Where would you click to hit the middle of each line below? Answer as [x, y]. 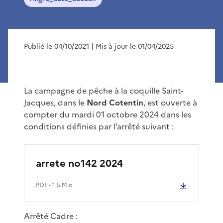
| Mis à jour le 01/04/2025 [132, 46]
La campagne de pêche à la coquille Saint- [104, 90]
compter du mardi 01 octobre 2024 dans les [108, 114]
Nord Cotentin [115, 102]
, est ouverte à [170, 102]
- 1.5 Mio [60, 185]
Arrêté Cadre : [51, 216]
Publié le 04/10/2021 [56, 46]
